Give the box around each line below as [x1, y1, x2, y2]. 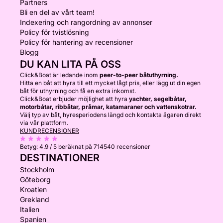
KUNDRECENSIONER [20, 127, 79, 134]
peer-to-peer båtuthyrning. [100, 71, 178, 79]
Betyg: [20, 143, 39, 150]
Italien [20, 205, 39, 214]
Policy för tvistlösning [20, 28, 89, 36]
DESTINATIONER [20, 152, 100, 164]
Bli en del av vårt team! [20, 8, 95, 16]
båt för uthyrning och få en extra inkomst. [20, 87, 136, 95]
